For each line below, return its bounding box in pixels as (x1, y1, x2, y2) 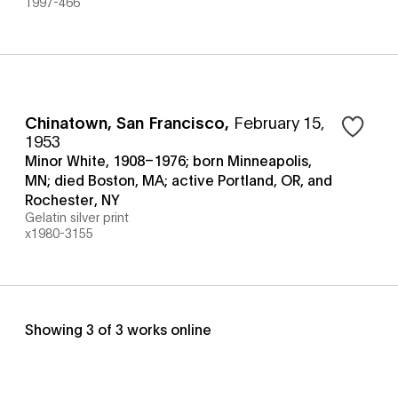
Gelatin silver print (25, 208, 129, 225)
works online (123, 319, 211, 338)
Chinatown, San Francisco (25, 111, 225, 132)
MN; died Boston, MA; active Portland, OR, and (25, 170, 332, 188)
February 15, (234, 111, 324, 132)
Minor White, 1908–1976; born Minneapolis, (25, 150, 312, 169)
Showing (25, 319, 86, 338)
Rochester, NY (25, 189, 120, 208)
